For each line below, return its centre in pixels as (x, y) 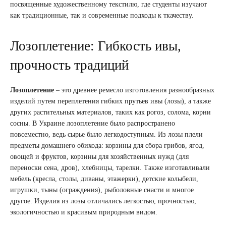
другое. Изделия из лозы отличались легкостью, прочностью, (103, 201)
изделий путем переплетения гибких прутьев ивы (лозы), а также (110, 101)
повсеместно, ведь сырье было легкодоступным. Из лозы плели (106, 134)
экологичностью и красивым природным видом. (84, 212)
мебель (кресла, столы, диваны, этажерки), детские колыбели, (104, 179)
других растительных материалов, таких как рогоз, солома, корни (110, 112)
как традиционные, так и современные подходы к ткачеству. (102, 15)
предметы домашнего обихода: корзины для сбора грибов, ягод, (107, 145)
